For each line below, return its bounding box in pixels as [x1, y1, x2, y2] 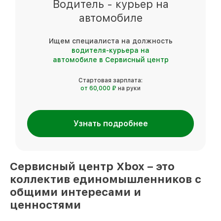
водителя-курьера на [72, 46, 149, 54]
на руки [118, 84, 141, 92]
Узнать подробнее [73, 118, 148, 128]
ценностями [10, 198, 81, 211]
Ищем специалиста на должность [48, 37, 173, 45]
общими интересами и [10, 185, 141, 198]
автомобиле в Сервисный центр [52, 55, 169, 64]
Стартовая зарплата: [78, 76, 143, 84]
